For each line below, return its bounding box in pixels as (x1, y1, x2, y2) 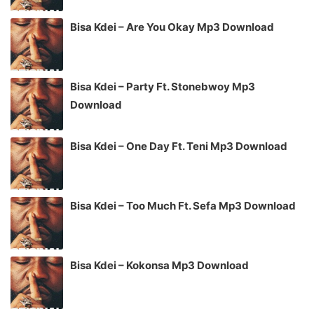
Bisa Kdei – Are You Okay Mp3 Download (70, 20, 274, 34)
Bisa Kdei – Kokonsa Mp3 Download (70, 258, 249, 272)
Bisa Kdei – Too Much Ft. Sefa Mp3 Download (70, 198, 296, 212)
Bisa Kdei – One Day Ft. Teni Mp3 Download (70, 139, 287, 153)
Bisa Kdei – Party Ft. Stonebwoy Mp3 (70, 79, 255, 93)
